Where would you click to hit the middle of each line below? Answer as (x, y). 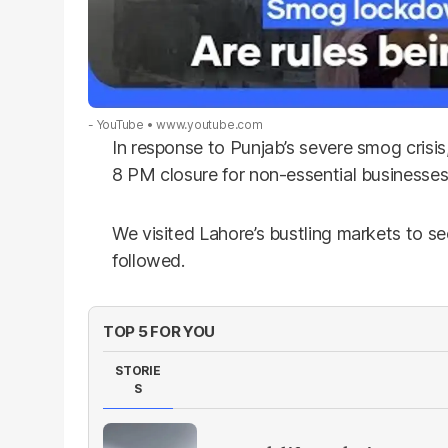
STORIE (138, 370)
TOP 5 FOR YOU (159, 331)
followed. (148, 260)
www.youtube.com (209, 124)
